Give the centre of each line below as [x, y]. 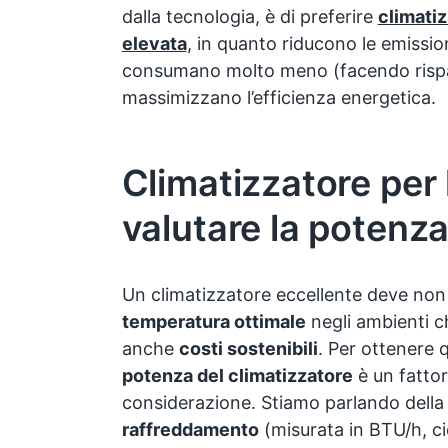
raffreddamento [190, 430]
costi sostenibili [248, 349]
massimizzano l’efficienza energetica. [278, 98]
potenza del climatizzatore [237, 376]
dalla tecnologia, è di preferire [249, 17]
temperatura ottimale [213, 322]
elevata [154, 44]
